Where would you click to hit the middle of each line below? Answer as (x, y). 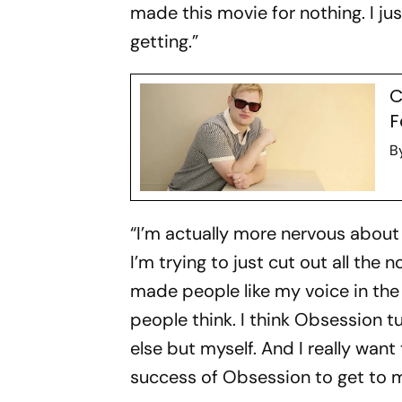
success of (177, 376)
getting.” (165, 41)
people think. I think (213, 319)
